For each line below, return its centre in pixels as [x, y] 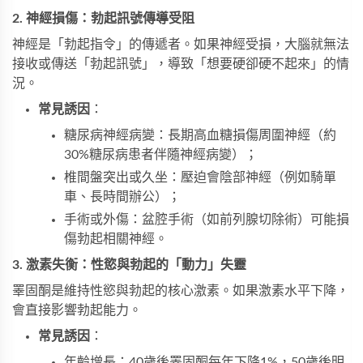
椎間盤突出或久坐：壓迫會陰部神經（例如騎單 [200, 178]
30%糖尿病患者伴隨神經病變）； [161, 155]
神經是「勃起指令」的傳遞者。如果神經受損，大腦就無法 [181, 45]
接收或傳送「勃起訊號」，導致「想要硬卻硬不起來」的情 [181, 64]
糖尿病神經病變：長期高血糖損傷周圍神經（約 [200, 136]
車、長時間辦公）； [122, 197]
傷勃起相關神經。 [116, 239]
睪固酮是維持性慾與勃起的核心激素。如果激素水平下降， [181, 291]
